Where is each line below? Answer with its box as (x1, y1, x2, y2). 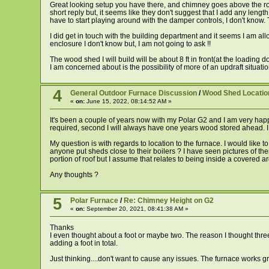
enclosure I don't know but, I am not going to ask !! (49, 39, 211, 48)
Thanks (49, 223, 74, 232)
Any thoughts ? (49, 171, 98, 180)
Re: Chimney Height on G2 (123, 196, 214, 205)
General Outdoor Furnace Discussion (70, 88, 197, 97)
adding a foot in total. (49, 239, 118, 248)
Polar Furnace (70, 196, 118, 205)
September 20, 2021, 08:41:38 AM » (84, 205, 189, 213)
